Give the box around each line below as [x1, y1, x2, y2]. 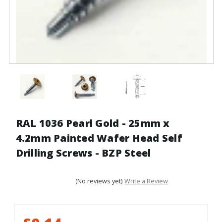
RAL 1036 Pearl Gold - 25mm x [15, 116, 170, 130]
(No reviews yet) [75, 177, 122, 186]
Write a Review [124, 177, 168, 186]
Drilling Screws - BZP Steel [15, 146, 151, 160]
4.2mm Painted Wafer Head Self [15, 131, 182, 145]
